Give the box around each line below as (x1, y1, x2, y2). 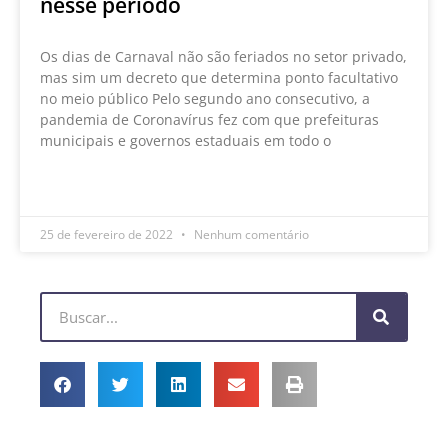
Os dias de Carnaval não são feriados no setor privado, (40, 46, 407, 66)
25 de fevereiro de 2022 (40, 225, 176, 243)
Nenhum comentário (191, 225, 309, 243)
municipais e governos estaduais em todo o (40, 130, 331, 150)
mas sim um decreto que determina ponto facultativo (40, 67, 398, 87)
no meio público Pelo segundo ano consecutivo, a (40, 88, 370, 108)
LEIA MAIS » (40, 178, 113, 194)
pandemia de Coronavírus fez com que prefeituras (40, 109, 379, 129)
